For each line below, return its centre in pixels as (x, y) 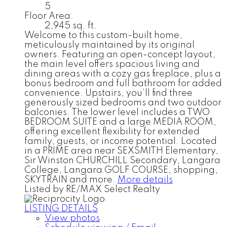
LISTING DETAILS (61, 209)
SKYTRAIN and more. (70, 180)
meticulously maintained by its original (109, 45)
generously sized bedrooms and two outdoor (123, 103)
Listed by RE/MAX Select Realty (92, 189)
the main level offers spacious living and (112, 64)
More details (145, 180)
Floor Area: (49, 16)
